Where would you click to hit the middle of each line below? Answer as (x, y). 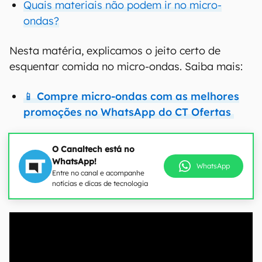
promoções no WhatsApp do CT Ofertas (129, 112)
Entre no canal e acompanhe (98, 173)
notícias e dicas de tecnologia (100, 183)
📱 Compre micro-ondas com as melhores (131, 96)
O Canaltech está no (93, 149)
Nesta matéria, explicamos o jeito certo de (115, 51)
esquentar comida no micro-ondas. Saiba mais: (126, 66)
